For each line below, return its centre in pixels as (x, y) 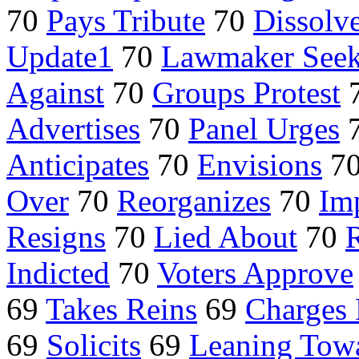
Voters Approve (255, 273)
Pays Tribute (126, 21)
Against (55, 93)
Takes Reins (121, 309)
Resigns (56, 237)
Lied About (226, 237)
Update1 (60, 57)
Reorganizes (194, 201)
